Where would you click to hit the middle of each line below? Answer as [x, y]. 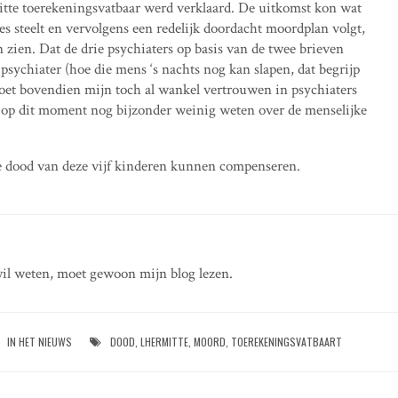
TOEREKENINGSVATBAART [287, 341]
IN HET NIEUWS [40, 341]
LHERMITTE [165, 341]
